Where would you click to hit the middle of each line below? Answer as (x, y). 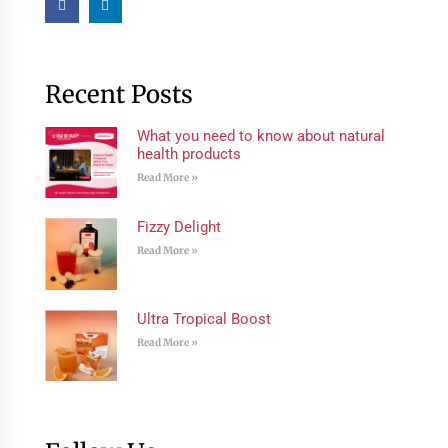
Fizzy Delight (178, 227)
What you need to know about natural (260, 135)
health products (188, 153)
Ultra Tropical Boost (203, 318)
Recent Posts (118, 94)
